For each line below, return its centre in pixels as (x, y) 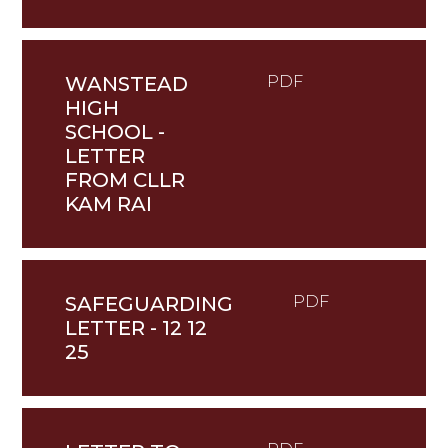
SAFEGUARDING (148, 304)
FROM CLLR (124, 180)
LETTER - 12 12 (135, 328)
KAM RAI (108, 204)
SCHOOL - (114, 132)
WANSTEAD (126, 84)
